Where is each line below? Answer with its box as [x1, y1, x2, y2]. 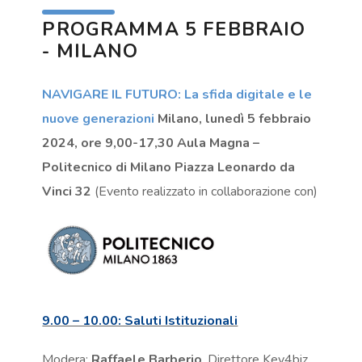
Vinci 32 [42, 182, 92, 200]
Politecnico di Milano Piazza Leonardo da [42, 158, 296, 176]
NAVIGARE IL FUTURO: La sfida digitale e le [42, 85, 313, 103]
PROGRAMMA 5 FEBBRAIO [42, 16, 306, 42]
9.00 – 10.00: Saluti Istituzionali [42, 312, 238, 330]
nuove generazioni [42, 109, 158, 128]
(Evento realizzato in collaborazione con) [91, 182, 318, 200]
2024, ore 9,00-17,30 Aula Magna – [42, 133, 260, 152]
